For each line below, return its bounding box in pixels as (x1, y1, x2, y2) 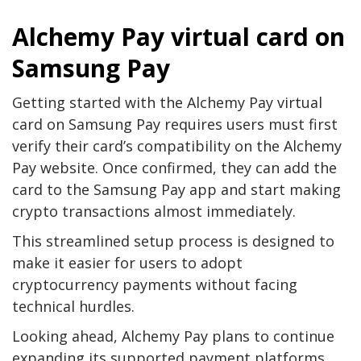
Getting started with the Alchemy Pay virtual (12, 92, 322, 112)
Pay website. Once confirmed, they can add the (12, 157, 337, 177)
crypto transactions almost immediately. (12, 201, 296, 221)
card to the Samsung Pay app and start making (12, 179, 341, 199)
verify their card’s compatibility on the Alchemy (12, 135, 342, 156)
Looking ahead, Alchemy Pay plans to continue (12, 326, 334, 346)
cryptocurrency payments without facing (12, 274, 297, 294)
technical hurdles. (12, 296, 135, 316)
